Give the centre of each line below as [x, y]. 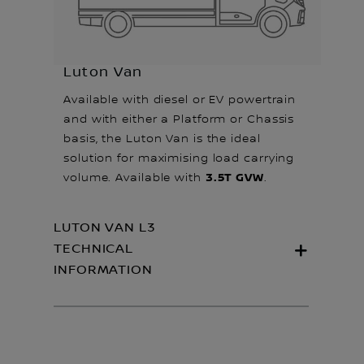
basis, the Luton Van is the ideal [162, 139]
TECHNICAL [94, 248]
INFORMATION [103, 269]
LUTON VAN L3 [104, 227]
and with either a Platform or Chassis [179, 119]
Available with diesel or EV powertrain [180, 100]
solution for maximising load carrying [179, 158]
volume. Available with [134, 178]
